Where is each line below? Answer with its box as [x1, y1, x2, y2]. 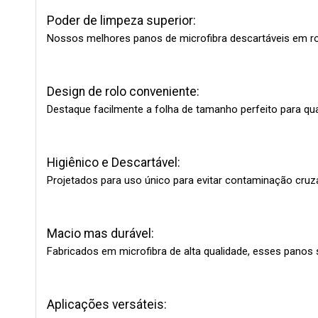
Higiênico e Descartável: [47, 155, 183, 170]
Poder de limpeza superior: [47, 13, 199, 28]
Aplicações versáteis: [47, 297, 170, 312]
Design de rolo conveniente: [47, 84, 202, 99]
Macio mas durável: [47, 226, 157, 241]
